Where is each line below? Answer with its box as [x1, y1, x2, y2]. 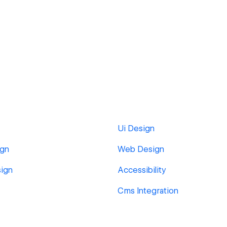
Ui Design [118, 124, 155, 133]
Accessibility [118, 165, 166, 175]
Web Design [118, 144, 164, 154]
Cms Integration [118, 186, 178, 196]
